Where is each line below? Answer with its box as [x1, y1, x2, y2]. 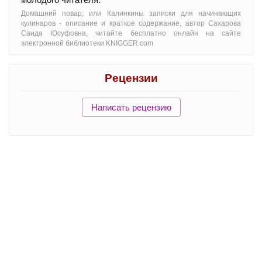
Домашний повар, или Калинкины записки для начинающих [21, 9, 241, 18]
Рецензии [104, 72, 158, 85]
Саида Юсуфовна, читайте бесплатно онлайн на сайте [21, 29, 241, 38]
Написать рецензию [91, 102, 171, 113]
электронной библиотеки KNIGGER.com [21, 39, 153, 48]
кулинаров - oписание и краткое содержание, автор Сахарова [21, 19, 241, 28]
